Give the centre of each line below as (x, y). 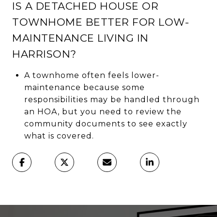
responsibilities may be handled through (112, 99)
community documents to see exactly (106, 124)
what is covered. (59, 136)
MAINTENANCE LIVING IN (80, 38)
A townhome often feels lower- (92, 75)
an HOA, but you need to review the (103, 111)
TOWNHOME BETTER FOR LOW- (101, 22)
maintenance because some (84, 87)
